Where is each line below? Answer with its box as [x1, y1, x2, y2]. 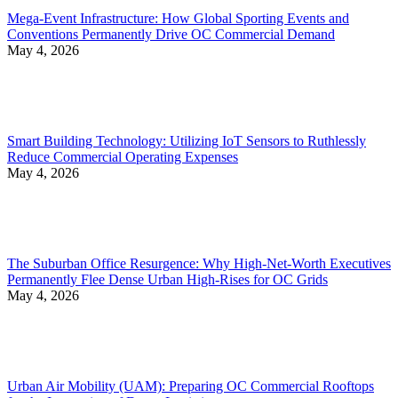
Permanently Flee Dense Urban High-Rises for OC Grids [7, 272, 328, 288]
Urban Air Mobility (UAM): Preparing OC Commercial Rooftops [7, 378, 374, 394]
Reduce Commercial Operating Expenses [7, 149, 238, 165]
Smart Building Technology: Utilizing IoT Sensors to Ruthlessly [7, 133, 366, 149]
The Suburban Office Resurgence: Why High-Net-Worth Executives [7, 256, 391, 272]
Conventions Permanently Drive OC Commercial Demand [7, 27, 335, 43]
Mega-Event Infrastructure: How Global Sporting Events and [7, 11, 349, 27]
